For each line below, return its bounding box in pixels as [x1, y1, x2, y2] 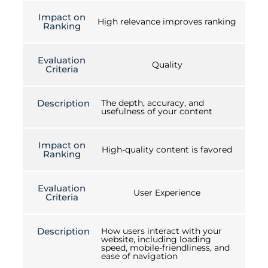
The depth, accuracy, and [101, 98, 204, 109]
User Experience [133, 187, 200, 199]
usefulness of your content [101, 106, 212, 117]
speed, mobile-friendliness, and [101, 242, 230, 254]
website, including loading [101, 234, 211, 245]
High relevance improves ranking [98, 16, 236, 28]
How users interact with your [101, 226, 222, 237]
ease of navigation [101, 251, 178, 262]
